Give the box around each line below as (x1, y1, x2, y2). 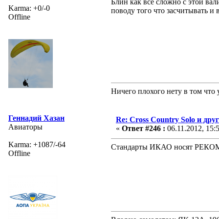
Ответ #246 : (122, 124, 165, 132)
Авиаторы (8, 122, 43, 131)
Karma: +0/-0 (8, 3, 50, 12)
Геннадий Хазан (8, 113, 65, 122)
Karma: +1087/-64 (8, 140, 66, 149)
